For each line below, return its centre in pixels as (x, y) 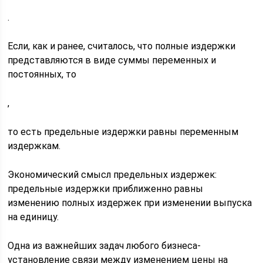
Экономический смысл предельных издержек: (112, 175)
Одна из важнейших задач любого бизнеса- (104, 246)
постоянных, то (42, 74)
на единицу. (33, 217)
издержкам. (34, 146)
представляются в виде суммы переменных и (112, 60)
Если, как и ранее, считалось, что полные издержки (122, 46)
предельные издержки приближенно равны (106, 189)
